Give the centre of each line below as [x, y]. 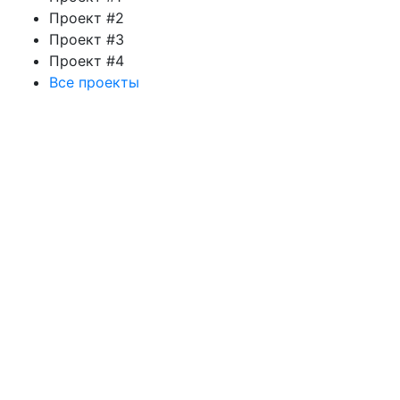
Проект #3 [87, 39]
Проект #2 [87, 18]
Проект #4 [87, 61]
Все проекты [94, 82]
